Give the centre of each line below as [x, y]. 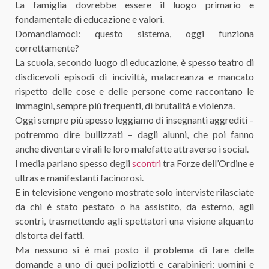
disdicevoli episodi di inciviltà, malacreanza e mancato [134, 76]
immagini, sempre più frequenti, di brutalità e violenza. [125, 105]
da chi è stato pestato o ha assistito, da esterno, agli [134, 206]
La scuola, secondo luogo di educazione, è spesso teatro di [134, 62]
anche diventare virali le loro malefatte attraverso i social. [132, 148]
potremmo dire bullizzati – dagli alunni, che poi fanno [134, 134]
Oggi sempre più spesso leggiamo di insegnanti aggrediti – [134, 119]
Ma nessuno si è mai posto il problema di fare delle [134, 249]
